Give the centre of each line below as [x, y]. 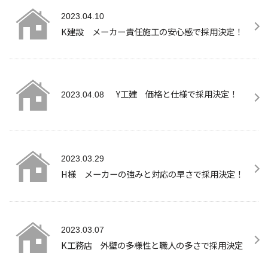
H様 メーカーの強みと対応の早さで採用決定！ [152, 173]
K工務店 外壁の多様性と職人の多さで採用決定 [152, 245]
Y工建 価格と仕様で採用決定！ [177, 93]
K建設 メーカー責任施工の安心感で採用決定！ [152, 31]
